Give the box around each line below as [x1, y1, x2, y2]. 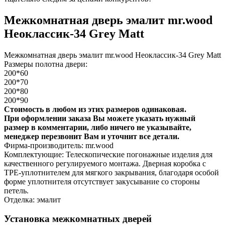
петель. [4, 186, 29, 195]
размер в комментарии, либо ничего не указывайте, [4, 123, 191, 132]
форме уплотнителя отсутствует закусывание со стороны [4, 177, 200, 186]
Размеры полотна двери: [4, 59, 87, 68]
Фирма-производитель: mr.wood [4, 141, 114, 150]
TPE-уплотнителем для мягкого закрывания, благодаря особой [4, 168, 219, 177]
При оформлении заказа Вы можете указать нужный [4, 114, 195, 123]
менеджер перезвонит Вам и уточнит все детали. [4, 132, 179, 141]
